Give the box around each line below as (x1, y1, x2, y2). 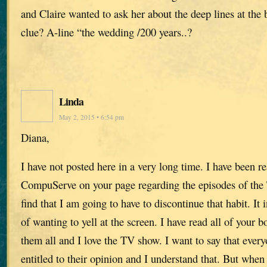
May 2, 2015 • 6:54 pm (59, 113, 124, 122)
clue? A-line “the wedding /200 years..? (21, 24, 192, 40)
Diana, (21, 130, 49, 145)
